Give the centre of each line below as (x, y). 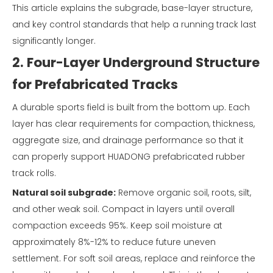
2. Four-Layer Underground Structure (136, 63)
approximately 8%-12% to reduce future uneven (114, 242)
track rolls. (34, 173)
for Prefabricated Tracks (95, 85)
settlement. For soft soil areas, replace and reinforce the (134, 259)
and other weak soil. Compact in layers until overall (123, 209)
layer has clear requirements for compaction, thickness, (133, 124)
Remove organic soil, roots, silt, (183, 193)
